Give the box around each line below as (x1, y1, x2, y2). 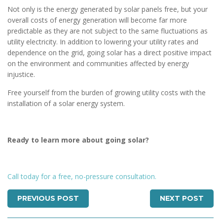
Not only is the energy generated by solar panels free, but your (7, 4, 208, 14)
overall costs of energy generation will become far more (7, 15, 187, 25)
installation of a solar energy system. (7, 99, 125, 109)
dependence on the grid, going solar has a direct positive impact (7, 48, 212, 58)
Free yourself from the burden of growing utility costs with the (7, 88, 206, 98)
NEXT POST (160, 194, 204, 203)
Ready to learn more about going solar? (7, 135, 149, 145)
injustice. (7, 70, 35, 79)
